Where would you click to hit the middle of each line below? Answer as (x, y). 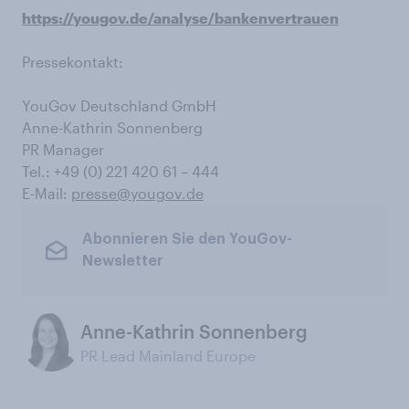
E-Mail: (47, 193)
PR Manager (63, 149)
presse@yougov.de (137, 193)
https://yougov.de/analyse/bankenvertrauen (180, 18)
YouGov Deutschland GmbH (119, 105)
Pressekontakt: (73, 62)
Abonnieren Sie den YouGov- (187, 239)
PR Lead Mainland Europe (168, 356)
